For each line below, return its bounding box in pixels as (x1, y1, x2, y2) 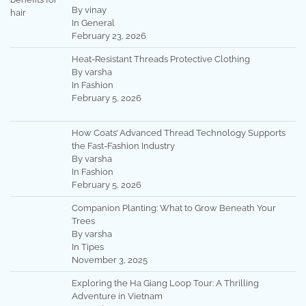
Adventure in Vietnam (71, 291, 163, 302)
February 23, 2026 (71, 30, 146, 41)
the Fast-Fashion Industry (71, 141, 175, 152)
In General (71, 17, 115, 28)
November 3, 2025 (71, 255, 148, 266)
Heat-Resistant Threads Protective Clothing (71, 53, 250, 64)
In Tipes (71, 242, 104, 253)
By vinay (71, 4, 107, 15)
